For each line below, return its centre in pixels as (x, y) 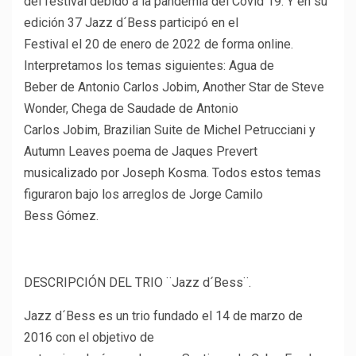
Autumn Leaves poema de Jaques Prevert (141, 152)
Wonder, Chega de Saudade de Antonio (131, 109)
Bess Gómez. (61, 216)
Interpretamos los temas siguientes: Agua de (149, 66)
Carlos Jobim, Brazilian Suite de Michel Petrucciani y (170, 130)
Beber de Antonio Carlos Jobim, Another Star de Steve (174, 87)
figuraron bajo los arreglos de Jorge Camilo (143, 195)
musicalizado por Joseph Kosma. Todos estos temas (172, 173)
